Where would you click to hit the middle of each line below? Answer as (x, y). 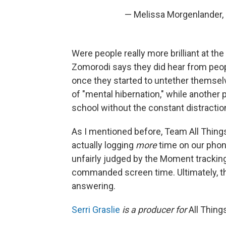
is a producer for (154, 209)
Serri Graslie (96, 209)
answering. (94, 186)
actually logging (104, 145)
